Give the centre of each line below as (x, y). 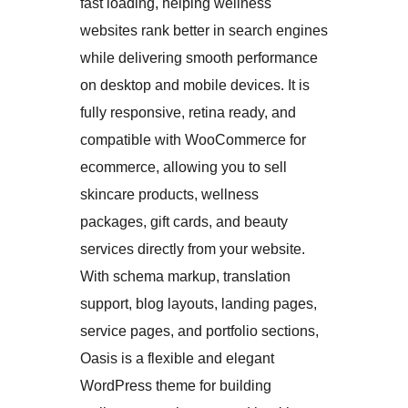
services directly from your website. (193, 249)
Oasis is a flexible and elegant (177, 358)
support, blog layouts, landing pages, (199, 303)
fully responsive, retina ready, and (188, 112)
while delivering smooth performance (199, 57)
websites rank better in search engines (204, 30)
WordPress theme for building (176, 385)
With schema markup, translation (185, 276)
